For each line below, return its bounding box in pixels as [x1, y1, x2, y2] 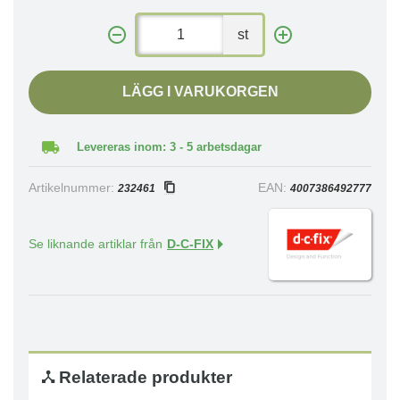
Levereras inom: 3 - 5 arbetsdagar [77, 140, 262, 154]
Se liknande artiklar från [29, 237, 162, 251]
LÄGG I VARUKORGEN [121, 84, 279, 99]
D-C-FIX [167, 237, 213, 251]
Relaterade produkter [54, 368, 232, 387]
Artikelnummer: [29, 181, 118, 195]
